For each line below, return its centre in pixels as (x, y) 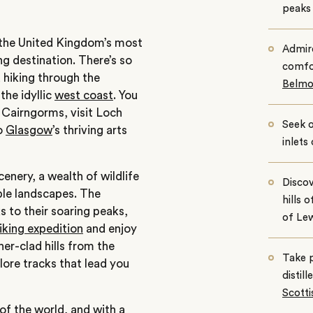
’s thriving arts (90, 130)
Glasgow (29, 130)
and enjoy (110, 228)
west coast (84, 95)
